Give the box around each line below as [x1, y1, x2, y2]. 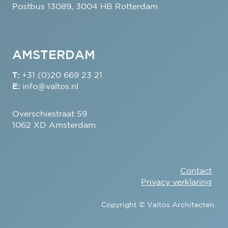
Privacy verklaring [141, 179, 212, 187]
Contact [180, 167, 212, 176]
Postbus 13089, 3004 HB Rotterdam [12, 3, 158, 11]
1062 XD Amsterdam [12, 122, 96, 130]
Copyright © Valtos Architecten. [101, 202, 216, 209]
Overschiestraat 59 [12, 110, 87, 119]
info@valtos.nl [22, 83, 78, 91]
